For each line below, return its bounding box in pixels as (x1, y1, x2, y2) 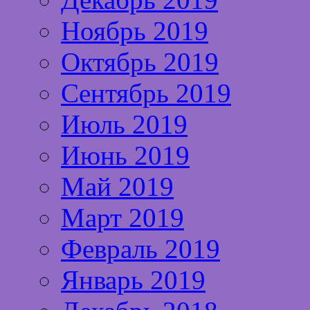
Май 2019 (61, 171, 174, 201)
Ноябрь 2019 (61, 15, 208, 46)
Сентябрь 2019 (61, 77, 231, 108)
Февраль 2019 (61, 233, 220, 264)
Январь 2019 (61, 264, 206, 295)
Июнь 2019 (61, 140, 190, 170)
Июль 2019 (61, 109, 188, 139)
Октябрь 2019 (61, 46, 219, 77)
